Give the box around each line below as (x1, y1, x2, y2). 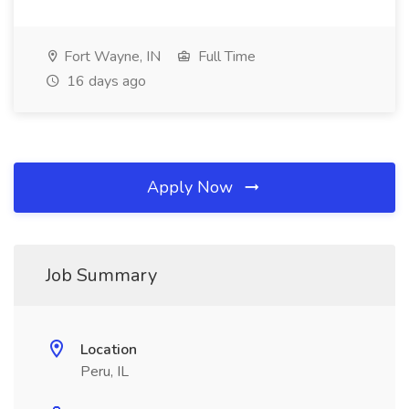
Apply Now (147, 176, 237, 198)
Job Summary (46, 263, 157, 288)
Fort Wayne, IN (60, 47, 161, 67)
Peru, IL (80, 362, 129, 382)
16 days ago (63, 71, 146, 91)
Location (80, 340, 137, 360)
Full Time (194, 47, 256, 67)
